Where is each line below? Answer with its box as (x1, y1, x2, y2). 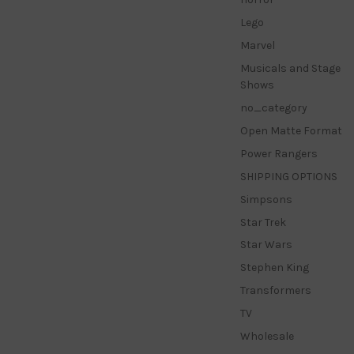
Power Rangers (239, 146, 318, 160)
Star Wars (239, 238, 292, 252)
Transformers (239, 284, 311, 298)
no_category (239, 100, 307, 115)
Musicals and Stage (239, 61, 341, 75)
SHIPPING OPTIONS (239, 169, 337, 183)
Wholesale (239, 330, 294, 344)
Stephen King (239, 261, 309, 275)
